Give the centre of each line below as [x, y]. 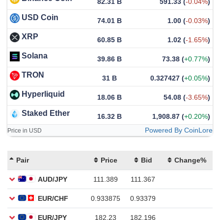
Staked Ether [46, 113]
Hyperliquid [43, 94]
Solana [35, 55]
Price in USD [25, 130]
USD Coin [40, 17]
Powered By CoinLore [179, 130]
